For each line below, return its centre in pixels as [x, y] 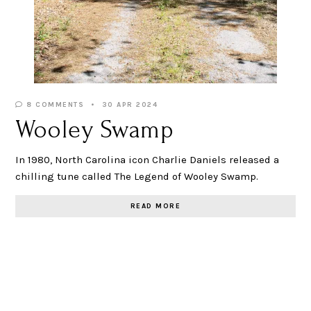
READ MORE [155, 206]
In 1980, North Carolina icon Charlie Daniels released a [148, 159]
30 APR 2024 [130, 104]
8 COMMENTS [54, 104]
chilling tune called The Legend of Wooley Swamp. [137, 176]
